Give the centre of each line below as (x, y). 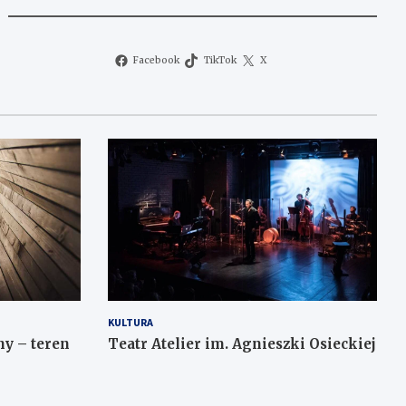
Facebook (157, 61)
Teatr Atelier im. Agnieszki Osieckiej (242, 343)
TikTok (220, 61)
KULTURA (130, 322)
